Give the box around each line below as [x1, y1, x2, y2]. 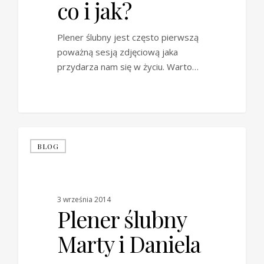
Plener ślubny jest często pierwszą [57, 31, 199, 43]
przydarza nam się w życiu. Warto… [57, 60, 199, 72]
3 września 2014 [57, 194, 111, 205]
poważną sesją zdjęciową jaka [57, 45, 178, 58]
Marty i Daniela [57, 229, 200, 259]
